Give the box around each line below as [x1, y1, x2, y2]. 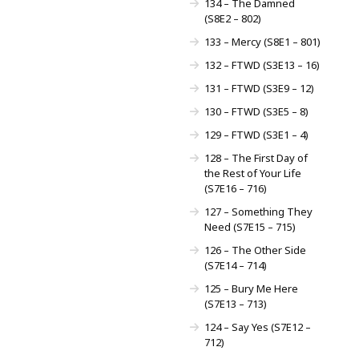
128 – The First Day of [204, 150, 308, 165]
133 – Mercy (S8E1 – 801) [204, 34, 321, 49]
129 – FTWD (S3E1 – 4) [204, 127, 309, 142]
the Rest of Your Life [204, 165, 301, 180]
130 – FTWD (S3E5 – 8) [204, 103, 309, 119]
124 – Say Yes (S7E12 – [204, 319, 311, 334]
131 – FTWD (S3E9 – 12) [204, 80, 314, 95]
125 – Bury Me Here [204, 280, 298, 296]
